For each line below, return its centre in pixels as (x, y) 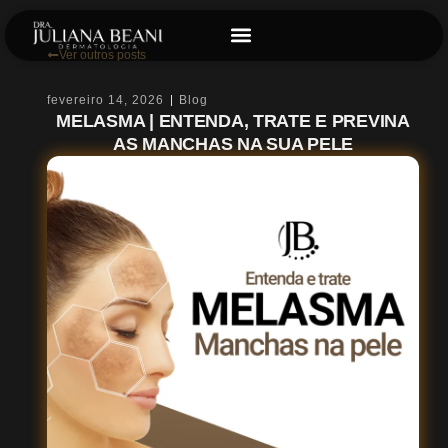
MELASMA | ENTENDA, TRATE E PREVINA (233, 121)
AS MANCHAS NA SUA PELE (233, 144)
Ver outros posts (103, 55)
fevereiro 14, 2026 (106, 100)
